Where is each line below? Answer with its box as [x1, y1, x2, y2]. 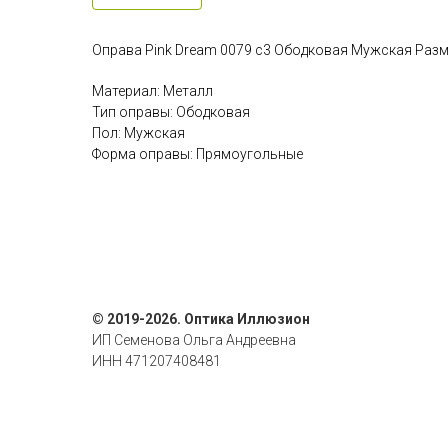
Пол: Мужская [92, 125, 185, 142]
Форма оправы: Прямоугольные [92, 146, 303, 163]
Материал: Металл [92, 83, 213, 100]
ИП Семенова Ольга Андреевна [92, 332, 296, 349]
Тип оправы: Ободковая [92, 104, 250, 121]
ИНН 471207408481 [92, 353, 221, 370]
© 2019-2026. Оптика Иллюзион [92, 311, 310, 328]
